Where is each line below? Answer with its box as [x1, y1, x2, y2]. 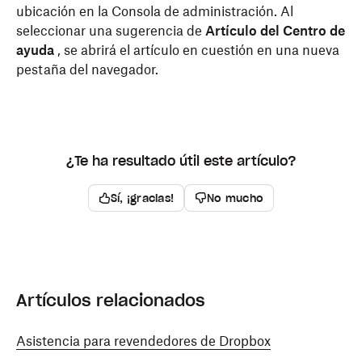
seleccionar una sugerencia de [16, 23, 205, 39]
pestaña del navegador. [16, 61, 158, 78]
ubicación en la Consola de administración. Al [16, 3, 293, 19]
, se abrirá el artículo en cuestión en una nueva [57, 42, 339, 58]
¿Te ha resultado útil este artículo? [65, 153, 297, 169]
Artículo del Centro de [205, 23, 345, 39]
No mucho [207, 191, 264, 205]
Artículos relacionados [16, 290, 205, 311]
